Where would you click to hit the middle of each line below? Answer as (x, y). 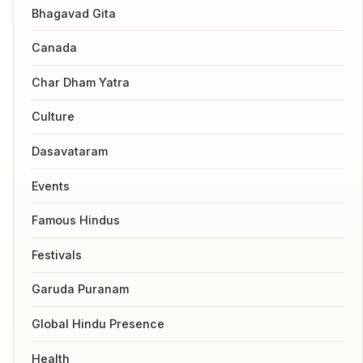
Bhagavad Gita (73, 13)
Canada (54, 48)
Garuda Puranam (80, 289)
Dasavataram (69, 152)
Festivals (56, 254)
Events (50, 186)
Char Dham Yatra (80, 82)
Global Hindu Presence (98, 324)
